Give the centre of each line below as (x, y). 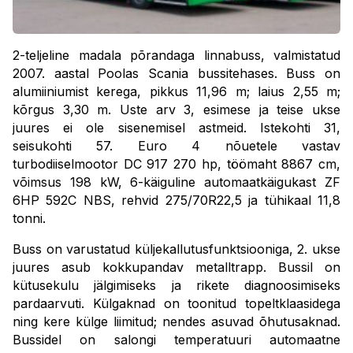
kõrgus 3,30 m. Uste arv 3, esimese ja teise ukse (176, 110)
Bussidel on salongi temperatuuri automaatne (176, 340)
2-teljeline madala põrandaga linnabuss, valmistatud (176, 55)
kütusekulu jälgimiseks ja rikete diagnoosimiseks (176, 285)
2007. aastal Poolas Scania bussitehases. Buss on (176, 73)
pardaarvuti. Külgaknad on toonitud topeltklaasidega (176, 303)
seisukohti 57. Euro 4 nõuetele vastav (176, 146)
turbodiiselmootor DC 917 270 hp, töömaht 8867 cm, (176, 164)
